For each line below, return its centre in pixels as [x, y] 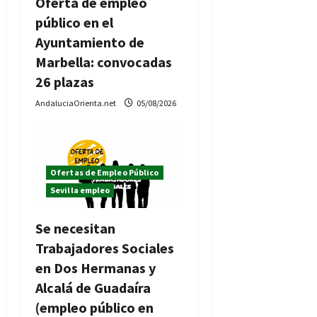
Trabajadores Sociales [105, 248]
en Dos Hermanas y [96, 267]
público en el [74, 22]
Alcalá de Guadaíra [93, 287]
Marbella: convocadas [104, 62]
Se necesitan [75, 228]
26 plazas [65, 81]
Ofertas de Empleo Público [105, 172]
